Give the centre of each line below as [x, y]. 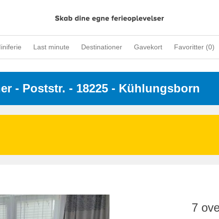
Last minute [51, 47]
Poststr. [44, 88]
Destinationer [102, 47]
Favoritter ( [191, 47]
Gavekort [148, 47]
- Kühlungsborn [154, 88]
